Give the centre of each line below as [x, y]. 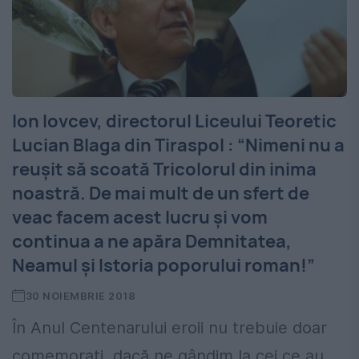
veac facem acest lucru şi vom [140, 218]
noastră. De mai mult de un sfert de [161, 194]
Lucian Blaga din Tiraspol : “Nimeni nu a [178, 145]
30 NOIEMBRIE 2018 [81, 296]
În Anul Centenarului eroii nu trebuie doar [169, 328]
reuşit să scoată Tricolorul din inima [164, 169]
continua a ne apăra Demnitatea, [152, 242]
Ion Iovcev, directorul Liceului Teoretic [174, 121]
